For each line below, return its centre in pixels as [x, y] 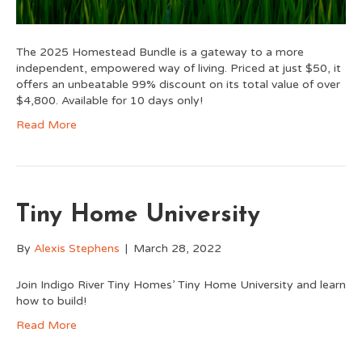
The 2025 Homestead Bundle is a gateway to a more [160, 52]
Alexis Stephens [77, 248]
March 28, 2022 [177, 248]
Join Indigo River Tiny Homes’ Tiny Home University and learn [181, 285]
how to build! [51, 301]
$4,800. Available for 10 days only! [109, 101]
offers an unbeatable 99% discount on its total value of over [178, 84]
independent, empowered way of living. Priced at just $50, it [179, 68]
